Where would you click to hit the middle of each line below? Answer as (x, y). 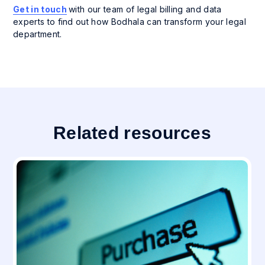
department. (38, 34)
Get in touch (40, 9)
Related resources (132, 133)
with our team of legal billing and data (145, 9)
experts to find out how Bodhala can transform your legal (130, 22)
